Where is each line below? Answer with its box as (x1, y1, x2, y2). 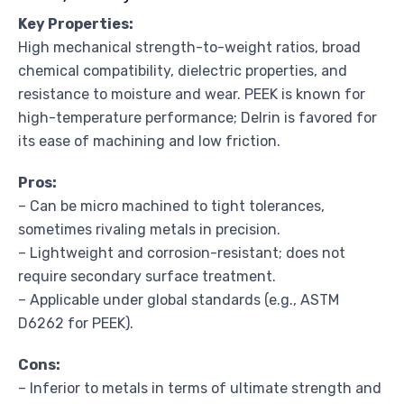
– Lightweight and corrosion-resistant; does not (18, 243, 345, 262)
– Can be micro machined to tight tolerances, (18, 197, 325, 215)
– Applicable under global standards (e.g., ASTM (18, 290, 339, 308)
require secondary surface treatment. (18, 267, 276, 285)
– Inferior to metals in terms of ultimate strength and (18, 379, 381, 397)
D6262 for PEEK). (18, 314, 133, 332)
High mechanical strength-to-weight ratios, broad (18, 38, 361, 56)
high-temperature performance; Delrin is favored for (18, 108, 377, 126)
